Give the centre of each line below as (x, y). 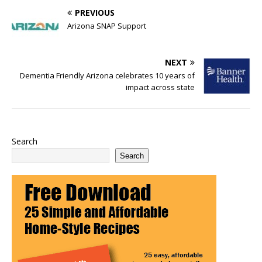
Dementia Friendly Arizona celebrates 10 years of (107, 75)
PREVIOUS (95, 13)
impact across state (160, 87)
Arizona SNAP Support (107, 26)
